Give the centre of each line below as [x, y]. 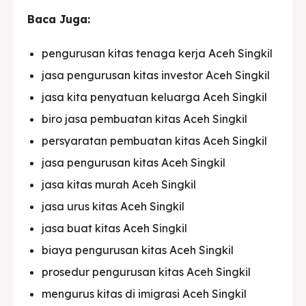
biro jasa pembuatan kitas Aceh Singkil [144, 119]
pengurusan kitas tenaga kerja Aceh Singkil [157, 53]
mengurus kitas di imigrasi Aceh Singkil [144, 293]
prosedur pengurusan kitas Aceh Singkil [146, 272]
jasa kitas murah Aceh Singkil [119, 184]
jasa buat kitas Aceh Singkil [114, 228]
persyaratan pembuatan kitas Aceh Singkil [154, 140]
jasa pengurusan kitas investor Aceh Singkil [156, 75]
